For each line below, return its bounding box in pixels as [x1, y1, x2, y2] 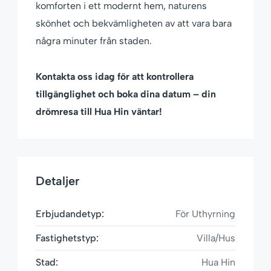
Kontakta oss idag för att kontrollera [36, 71, 194, 83]
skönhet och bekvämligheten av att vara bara [36, 18, 232, 30]
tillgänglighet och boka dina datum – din [36, 88, 216, 100]
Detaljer [36, 174, 79, 189]
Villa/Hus [197, 232, 235, 244]
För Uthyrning [175, 208, 235, 220]
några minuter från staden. [36, 35, 152, 47]
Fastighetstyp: [36, 232, 99, 244]
